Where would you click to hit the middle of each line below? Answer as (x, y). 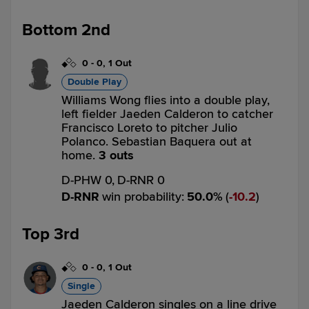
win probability (142, 197)
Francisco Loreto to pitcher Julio (149, 128)
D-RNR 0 (141, 180)
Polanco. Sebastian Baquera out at (157, 141)
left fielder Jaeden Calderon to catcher (167, 114)
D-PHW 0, (88, 180)
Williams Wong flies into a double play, (166, 100)
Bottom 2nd (66, 30)
